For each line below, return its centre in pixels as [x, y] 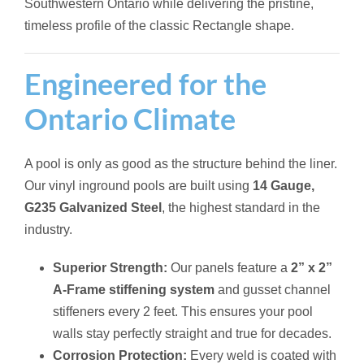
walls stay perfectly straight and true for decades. [192, 333]
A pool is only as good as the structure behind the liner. [181, 163]
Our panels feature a [229, 267]
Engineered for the [145, 83]
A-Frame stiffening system [134, 289]
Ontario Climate [130, 118]
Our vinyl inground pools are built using [139, 185]
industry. [48, 229]
